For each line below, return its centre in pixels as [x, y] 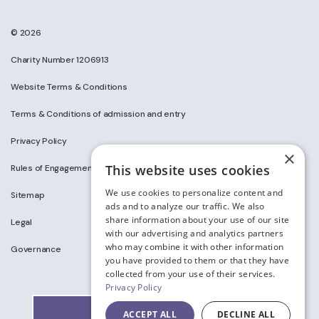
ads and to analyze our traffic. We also [185, 206]
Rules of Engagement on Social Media [86, 168]
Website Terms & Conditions [69, 87]
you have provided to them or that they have [197, 260]
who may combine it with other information [195, 247]
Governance [36, 249]
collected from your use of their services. [190, 274]
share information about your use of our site [198, 220]
